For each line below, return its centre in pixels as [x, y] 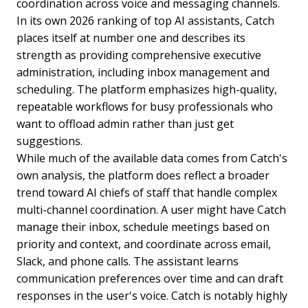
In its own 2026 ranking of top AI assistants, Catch [145, 20]
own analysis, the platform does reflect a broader [143, 175]
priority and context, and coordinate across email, [144, 244]
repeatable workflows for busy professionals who [145, 106]
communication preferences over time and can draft [150, 278]
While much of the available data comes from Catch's [152, 158]
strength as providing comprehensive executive [139, 55]
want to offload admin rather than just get [125, 123]
